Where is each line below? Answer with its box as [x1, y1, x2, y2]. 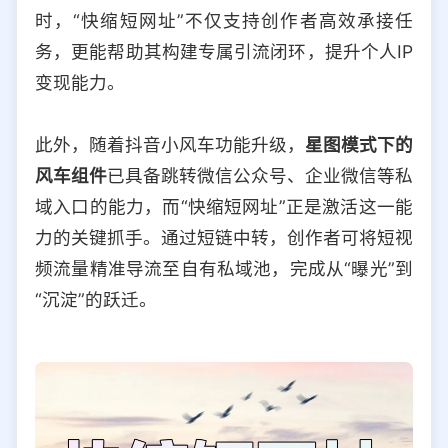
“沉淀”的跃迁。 [35, 288, 157, 310]
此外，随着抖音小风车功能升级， [35, 133, 305, 155]
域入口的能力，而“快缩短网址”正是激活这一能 [35, 195, 413, 217]
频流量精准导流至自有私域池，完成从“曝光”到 [35, 257, 413, 279]
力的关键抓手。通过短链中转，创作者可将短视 [35, 226, 413, 248]
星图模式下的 [305, 133, 413, 155]
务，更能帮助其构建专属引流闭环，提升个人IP [35, 40, 413, 62]
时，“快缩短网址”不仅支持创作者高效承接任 [35, 9, 413, 31]
